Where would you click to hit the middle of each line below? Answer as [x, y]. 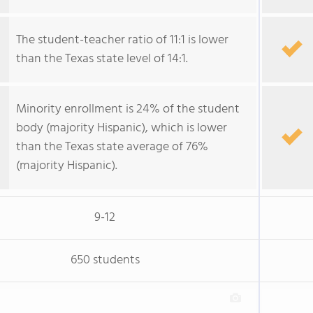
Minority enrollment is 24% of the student [128, 109]
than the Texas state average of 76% [112, 147]
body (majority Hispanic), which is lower [122, 128]
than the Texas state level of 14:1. [102, 59]
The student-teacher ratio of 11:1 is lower [122, 40]
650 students [105, 260]
